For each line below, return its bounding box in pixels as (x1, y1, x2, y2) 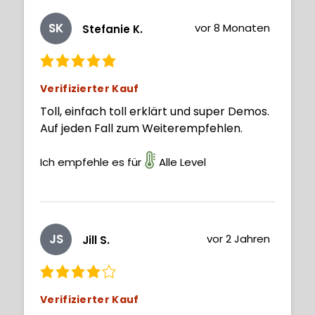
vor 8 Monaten (195, 20, 271, 35)
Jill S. (82, 233, 110, 248)
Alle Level (159, 154, 206, 169)
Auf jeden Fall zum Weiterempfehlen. (40, 120, 243, 136)
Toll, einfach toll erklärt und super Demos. (40, 103, 269, 120)
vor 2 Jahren (207, 231, 271, 246)
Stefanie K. (82, 22, 143, 37)
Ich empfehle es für (40, 154, 141, 169)
